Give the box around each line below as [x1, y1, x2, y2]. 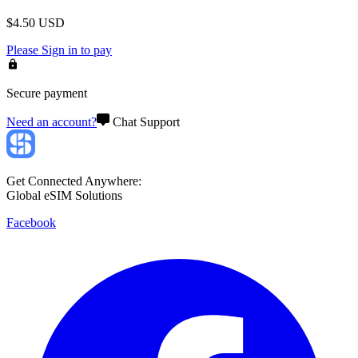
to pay [78, 42, 112, 57]
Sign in [42, 42, 78, 57]
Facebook [6, 215, 56, 229]
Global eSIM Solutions [6, 188, 122, 202]
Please [6, 42, 42, 57]
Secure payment [6, 86, 87, 100]
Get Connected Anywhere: [6, 173, 141, 188]
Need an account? [6, 114, 97, 129]
